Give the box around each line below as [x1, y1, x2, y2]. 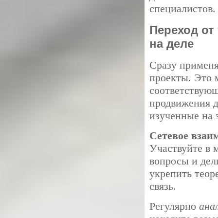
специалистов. [149, 2, 216, 15]
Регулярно [149, 200, 199, 212]
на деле [149, 37, 194, 50]
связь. [149, 180, 176, 192]
